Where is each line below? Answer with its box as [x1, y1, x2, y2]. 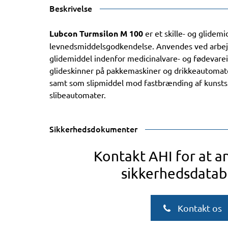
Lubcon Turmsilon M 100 [49, 28, 143, 39]
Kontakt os [175, 202, 222, 213]
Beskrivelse [49, 3, 92, 14]
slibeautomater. [49, 90, 106, 100]
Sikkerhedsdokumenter [49, 123, 137, 134]
